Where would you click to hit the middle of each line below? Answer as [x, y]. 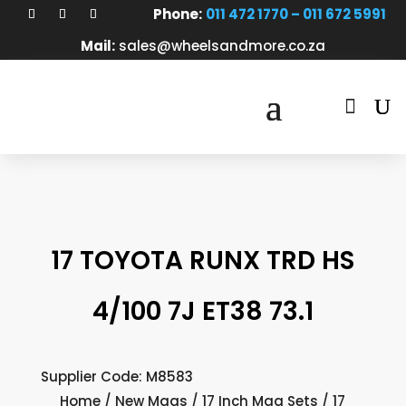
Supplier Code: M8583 [116, 376]
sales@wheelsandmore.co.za [220, 45]
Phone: [177, 14]
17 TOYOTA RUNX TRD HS [203, 260]
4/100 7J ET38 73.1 [203, 311]
